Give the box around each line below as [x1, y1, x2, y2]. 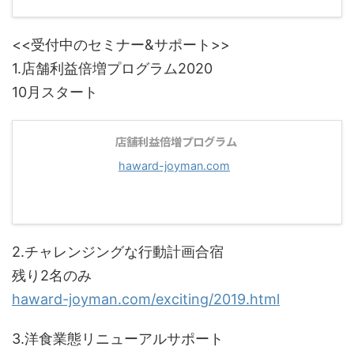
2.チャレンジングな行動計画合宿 [12, 243, 224, 260]
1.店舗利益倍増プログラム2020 [12, 60, 213, 77]
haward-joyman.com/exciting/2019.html [12, 291, 280, 307]
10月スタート [12, 84, 98, 100]
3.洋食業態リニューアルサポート [12, 330, 224, 347]
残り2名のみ [12, 267, 92, 284]
